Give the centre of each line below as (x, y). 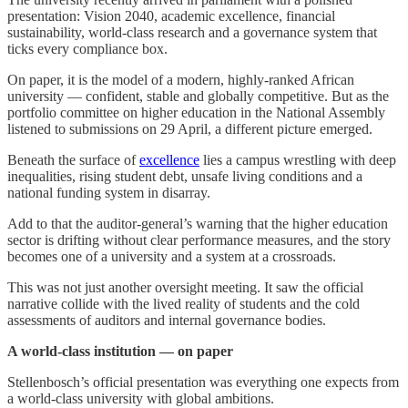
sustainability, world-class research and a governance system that (192, 32)
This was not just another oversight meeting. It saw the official (185, 287)
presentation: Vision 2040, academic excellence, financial (171, 15)
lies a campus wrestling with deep (298, 159)
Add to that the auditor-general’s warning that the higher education (198, 223)
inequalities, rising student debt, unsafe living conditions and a (185, 176)
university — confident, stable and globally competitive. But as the (198, 96)
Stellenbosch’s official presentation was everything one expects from (203, 382)
